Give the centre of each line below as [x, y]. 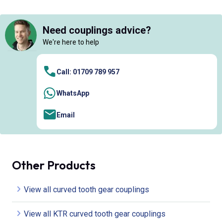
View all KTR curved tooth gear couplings [95, 214]
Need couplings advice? [97, 30]
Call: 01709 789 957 [88, 72]
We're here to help [71, 42]
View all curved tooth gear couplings [86, 190]
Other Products [54, 165]
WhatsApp [73, 93]
